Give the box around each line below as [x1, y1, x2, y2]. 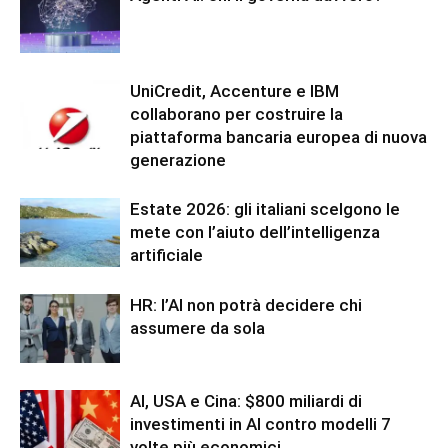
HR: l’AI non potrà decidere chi [130, 294, 362, 315]
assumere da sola [130, 317, 265, 338]
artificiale [130, 244, 203, 265]
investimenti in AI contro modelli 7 [130, 413, 391, 434]
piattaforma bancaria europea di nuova [130, 126, 427, 147]
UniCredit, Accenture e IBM [130, 80, 339, 101]
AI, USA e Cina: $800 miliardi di [130, 390, 362, 411]
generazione [130, 149, 226, 170]
